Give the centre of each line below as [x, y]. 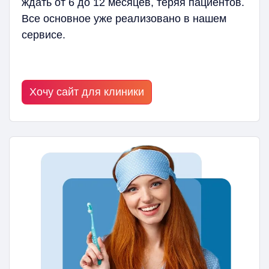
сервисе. [44, 35]
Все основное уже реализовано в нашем [124, 19]
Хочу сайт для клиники [87, 92]
